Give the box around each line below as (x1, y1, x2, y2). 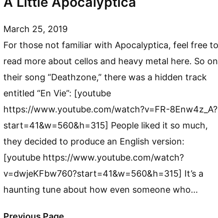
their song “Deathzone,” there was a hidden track (3, 72, 207, 83)
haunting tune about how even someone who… (3, 184, 199, 195)
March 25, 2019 (3, 24, 68, 35)
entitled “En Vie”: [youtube (3, 88, 111, 99)
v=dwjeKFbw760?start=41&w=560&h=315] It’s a (3, 168, 204, 179)
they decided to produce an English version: (3, 136, 185, 147)
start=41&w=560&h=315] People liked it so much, (3, 120, 208, 131)
